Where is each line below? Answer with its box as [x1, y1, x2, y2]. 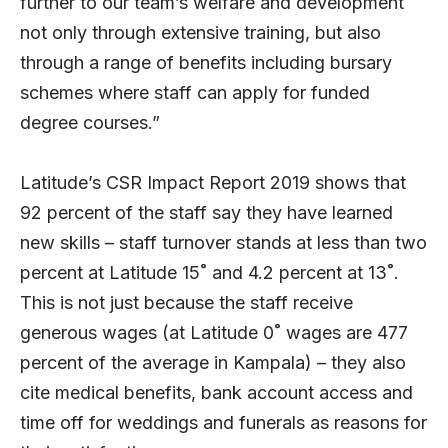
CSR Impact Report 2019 [106, 172, 310, 194]
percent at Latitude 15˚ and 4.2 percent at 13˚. [20, 262, 399, 284]
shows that [310, 172, 406, 194]
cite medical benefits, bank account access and [20, 382, 413, 404]
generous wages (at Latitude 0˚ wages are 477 [20, 322, 408, 344]
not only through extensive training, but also [20, 22, 381, 44]
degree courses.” [20, 112, 160, 134]
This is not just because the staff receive [20, 292, 353, 314]
